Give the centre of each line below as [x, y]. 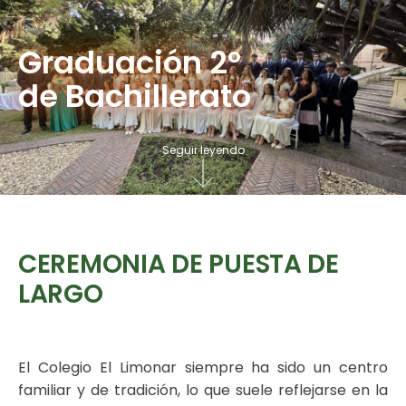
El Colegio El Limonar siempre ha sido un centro [203, 367]
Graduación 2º [130, 62]
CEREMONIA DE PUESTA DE [179, 264]
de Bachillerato [135, 96]
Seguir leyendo [203, 150]
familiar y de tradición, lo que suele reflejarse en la [203, 390]
